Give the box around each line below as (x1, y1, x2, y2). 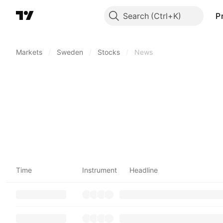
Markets (16, 48, 42, 56)
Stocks (98, 48, 120, 56)
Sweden (57, 48, 83, 56)
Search (123, 11, 149, 21)
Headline (129, 166, 158, 174)
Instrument (82, 166, 117, 174)
